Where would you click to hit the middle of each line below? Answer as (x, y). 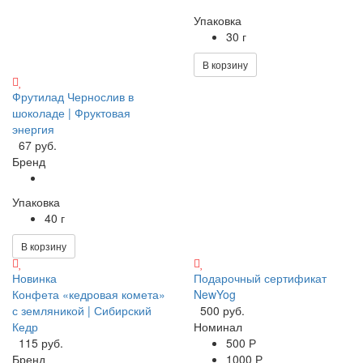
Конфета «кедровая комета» (89, 294)
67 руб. (38, 145)
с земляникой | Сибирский (82, 310)
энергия (33, 128)
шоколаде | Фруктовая (71, 112)
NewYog (215, 294)
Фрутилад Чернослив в (73, 96)
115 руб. (41, 342)
